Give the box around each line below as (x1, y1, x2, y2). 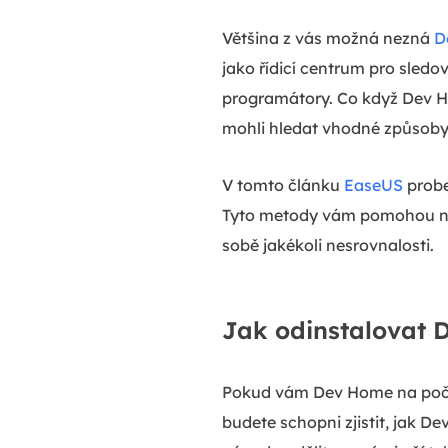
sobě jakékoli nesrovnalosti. (222, 234, 434, 255)
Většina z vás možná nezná (222, 27, 434, 48)
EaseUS (344, 174, 403, 195)
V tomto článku (222, 174, 344, 195)
